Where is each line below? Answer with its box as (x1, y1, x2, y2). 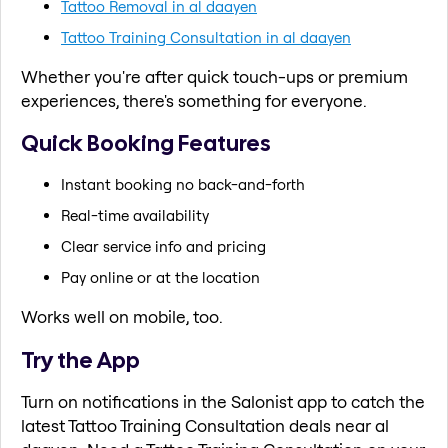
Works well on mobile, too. (21, 305, 223, 327)
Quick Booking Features (21, 128, 271, 159)
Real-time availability (61, 205, 209, 225)
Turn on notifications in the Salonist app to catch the (21, 391, 425, 413)
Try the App (21, 344, 140, 375)
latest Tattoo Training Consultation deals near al (21, 415, 389, 437)
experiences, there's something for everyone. (21, 89, 367, 111)
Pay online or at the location (61, 267, 260, 287)
